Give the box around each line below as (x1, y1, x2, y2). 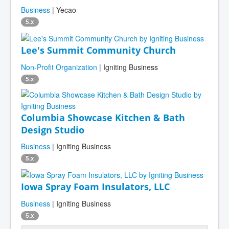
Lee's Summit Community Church (21, 43, 176, 56)
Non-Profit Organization (21, 61, 97, 72)
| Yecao (50, 4, 76, 15)
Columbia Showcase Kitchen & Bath (21, 111, 185, 124)
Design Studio (21, 123, 84, 136)
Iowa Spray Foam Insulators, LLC (21, 180, 170, 193)
